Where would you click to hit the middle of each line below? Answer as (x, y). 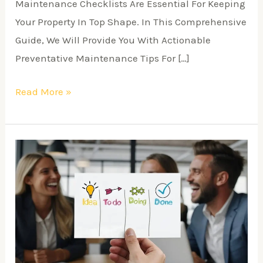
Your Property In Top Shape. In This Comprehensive (131, 22)
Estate (29, 166)
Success (34, 184)
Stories (31, 202)
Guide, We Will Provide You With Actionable (113, 40)
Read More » (44, 91)
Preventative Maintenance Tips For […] (103, 58)
